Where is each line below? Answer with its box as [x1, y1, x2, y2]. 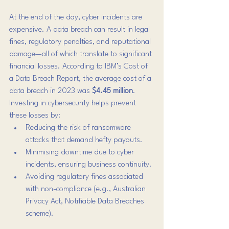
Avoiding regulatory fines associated [26, 173, 145, 181]
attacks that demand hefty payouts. [26, 136, 143, 144]
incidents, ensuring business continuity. [26, 161, 152, 169]
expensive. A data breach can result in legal [9, 26, 152, 34]
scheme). [26, 210, 54, 218]
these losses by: [9, 111, 60, 120]
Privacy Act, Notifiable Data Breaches [26, 197, 146, 205]
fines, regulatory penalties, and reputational [9, 38, 153, 46]
